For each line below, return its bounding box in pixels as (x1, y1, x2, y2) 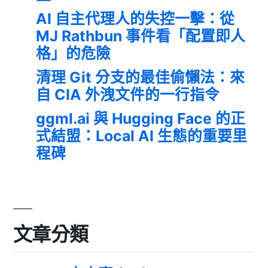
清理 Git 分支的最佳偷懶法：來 (36, 68, 245, 86)
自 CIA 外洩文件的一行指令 (36, 85, 220, 103)
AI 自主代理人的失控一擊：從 (36, 9, 234, 28)
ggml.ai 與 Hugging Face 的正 (36, 109, 245, 127)
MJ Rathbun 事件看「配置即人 (36, 26, 245, 45)
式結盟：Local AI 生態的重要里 (36, 126, 247, 145)
